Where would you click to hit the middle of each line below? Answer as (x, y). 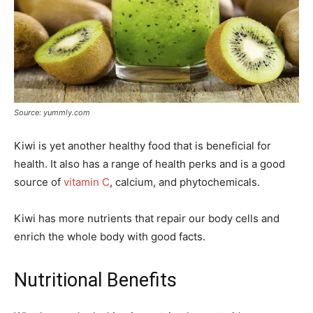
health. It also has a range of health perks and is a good (150, 164)
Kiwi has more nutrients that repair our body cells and (147, 219)
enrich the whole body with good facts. (110, 237)
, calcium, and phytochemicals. (185, 182)
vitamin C (87, 182)
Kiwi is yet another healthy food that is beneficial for (143, 146)
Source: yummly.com (52, 113)
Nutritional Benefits (95, 281)
